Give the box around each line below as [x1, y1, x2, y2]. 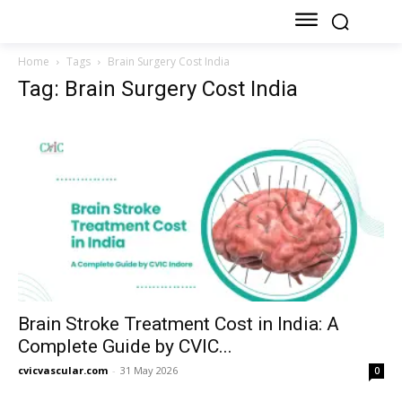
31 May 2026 [120, 363, 178, 377]
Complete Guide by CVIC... [18, 335, 232, 357]
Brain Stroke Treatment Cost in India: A [18, 312, 339, 335]
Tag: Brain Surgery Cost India [18, 76, 298, 102]
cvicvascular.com [18, 363, 108, 377]
